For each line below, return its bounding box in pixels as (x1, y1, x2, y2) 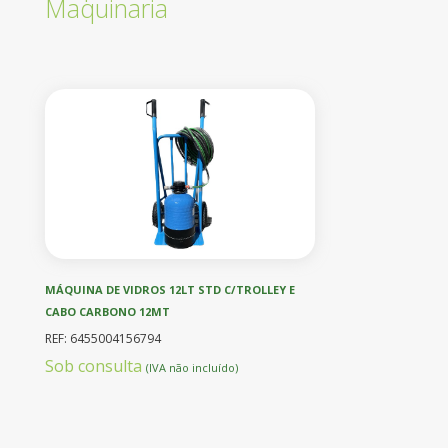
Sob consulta (45, 354, 146, 377)
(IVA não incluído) (146, 359, 238, 375)
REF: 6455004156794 (45, 329, 161, 347)
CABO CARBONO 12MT (45, 303, 170, 319)
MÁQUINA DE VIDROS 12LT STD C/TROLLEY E (45, 281, 295, 297)
